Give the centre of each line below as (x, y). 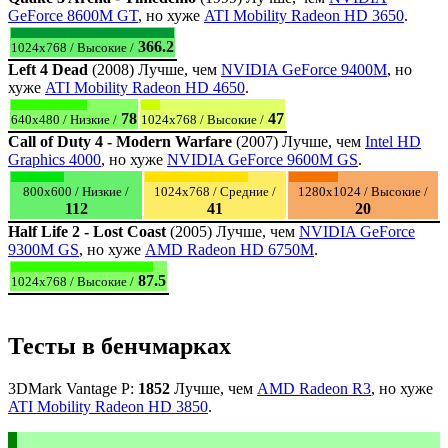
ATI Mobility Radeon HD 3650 (304, 15)
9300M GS (43, 249)
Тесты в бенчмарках (119, 345)
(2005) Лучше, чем (232, 231)
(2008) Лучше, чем (154, 69)
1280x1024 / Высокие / (363, 191)
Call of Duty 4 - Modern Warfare (120, 141)
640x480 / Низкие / (64, 119)
